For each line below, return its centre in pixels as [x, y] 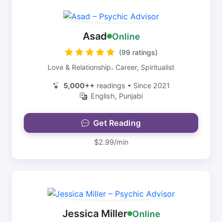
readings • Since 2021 [132, 85]
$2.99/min [111, 142]
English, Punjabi [116, 96]
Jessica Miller [95, 214]
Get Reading [117, 123]
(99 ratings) [138, 52]
